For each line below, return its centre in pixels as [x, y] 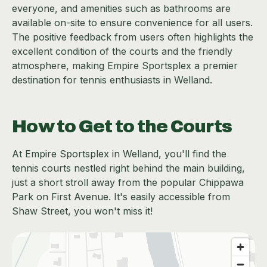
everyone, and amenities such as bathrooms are [121, 9]
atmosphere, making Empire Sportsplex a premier [125, 66]
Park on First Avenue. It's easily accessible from [121, 197]
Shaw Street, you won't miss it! [82, 211]
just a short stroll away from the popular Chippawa [128, 183]
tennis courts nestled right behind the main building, [128, 168]
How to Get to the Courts [122, 127]
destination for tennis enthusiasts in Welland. [112, 80]
